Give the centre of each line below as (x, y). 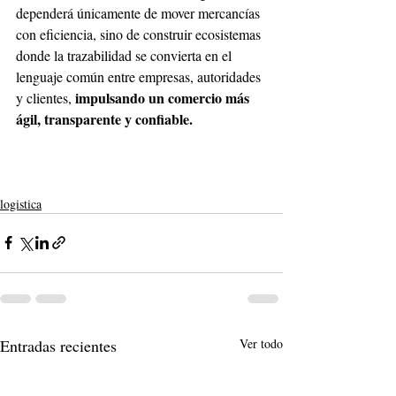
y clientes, (46, 97)
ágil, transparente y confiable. (104, 118)
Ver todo (261, 343)
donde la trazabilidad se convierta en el (126, 55)
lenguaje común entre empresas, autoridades (140, 76)
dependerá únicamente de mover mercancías (140, 12)
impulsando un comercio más (164, 97)
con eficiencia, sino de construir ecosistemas (140, 34)
